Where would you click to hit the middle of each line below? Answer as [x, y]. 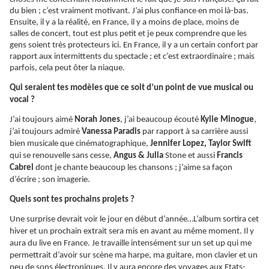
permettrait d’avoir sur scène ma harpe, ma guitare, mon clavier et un [134, 256]
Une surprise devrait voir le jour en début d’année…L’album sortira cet [134, 220]
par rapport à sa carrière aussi [194, 132]
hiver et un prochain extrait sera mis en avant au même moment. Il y [132, 232]
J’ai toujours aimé [42, 120]
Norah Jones [97, 120]
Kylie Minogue [227, 120]
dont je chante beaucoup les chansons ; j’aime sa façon [134, 168]
